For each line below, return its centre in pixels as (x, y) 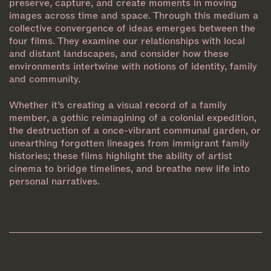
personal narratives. (54, 181)
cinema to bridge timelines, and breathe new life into (129, 168)
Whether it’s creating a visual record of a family (118, 105)
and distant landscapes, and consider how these (119, 54)
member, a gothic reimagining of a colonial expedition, (133, 117)
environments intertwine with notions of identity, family (133, 67)
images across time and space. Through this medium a (134, 16)
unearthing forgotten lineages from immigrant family (129, 143)
